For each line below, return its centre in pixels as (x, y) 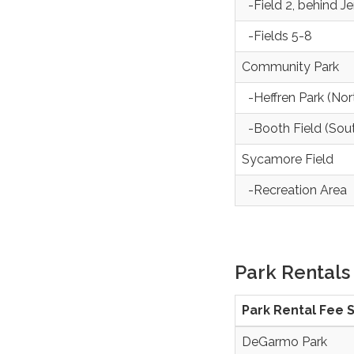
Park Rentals (292, 272)
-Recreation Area (294, 190)
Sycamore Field (288, 159)
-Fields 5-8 (277, 36)
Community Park (290, 66)
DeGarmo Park (284, 341)
